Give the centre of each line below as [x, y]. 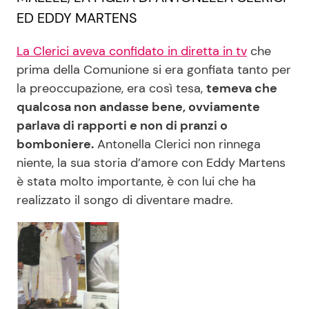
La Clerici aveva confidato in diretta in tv [132, 51]
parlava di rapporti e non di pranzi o [122, 125]
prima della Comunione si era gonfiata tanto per [154, 69]
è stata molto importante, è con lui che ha [136, 181]
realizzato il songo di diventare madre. [125, 200]
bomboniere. [55, 144]
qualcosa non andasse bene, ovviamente [138, 107]
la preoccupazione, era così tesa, [111, 88]
